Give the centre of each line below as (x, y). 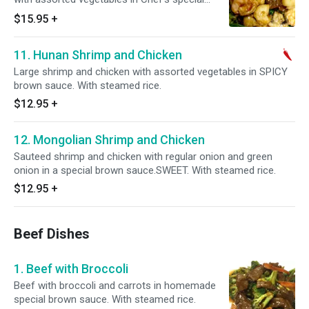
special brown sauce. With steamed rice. (122, 299)
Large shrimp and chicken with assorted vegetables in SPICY (151, 72)
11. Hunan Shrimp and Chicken (98, 55)
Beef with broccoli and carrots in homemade (115, 286)
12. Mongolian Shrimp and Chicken (109, 140)
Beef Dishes (52, 234)
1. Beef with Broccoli (71, 269)
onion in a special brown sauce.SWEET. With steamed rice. (145, 170)
